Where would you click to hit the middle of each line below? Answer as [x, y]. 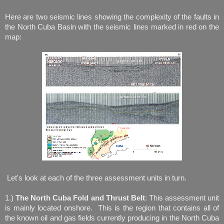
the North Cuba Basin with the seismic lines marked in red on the [112, 27]
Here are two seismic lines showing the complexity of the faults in [112, 17]
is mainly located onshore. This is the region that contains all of [112, 208]
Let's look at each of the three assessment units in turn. [96, 178]
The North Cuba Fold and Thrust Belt [80, 198]
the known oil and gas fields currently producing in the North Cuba [112, 218]
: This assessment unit [182, 198]
